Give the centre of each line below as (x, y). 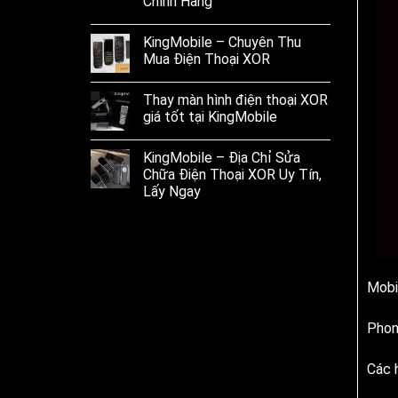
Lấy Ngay (172, 191)
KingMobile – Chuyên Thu (222, 42)
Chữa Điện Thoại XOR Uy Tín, (232, 174)
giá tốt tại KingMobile (210, 116)
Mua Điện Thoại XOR (207, 59)
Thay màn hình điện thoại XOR (235, 99)
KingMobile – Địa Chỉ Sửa (222, 157)
